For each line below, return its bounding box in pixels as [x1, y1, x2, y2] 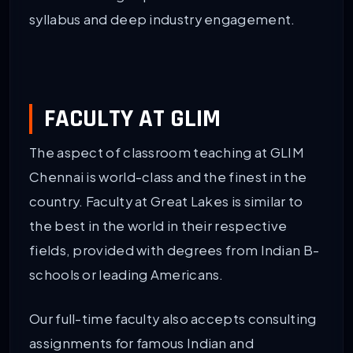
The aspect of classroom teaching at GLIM [29, 143, 304, 161]
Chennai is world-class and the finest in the [29, 168, 307, 185]
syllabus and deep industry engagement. [29, 10, 295, 28]
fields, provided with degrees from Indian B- [29, 241, 320, 258]
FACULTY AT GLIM [44, 102, 221, 135]
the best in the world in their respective [29, 217, 288, 234]
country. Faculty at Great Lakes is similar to [29, 192, 303, 210]
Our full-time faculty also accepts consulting [29, 310, 317, 328]
